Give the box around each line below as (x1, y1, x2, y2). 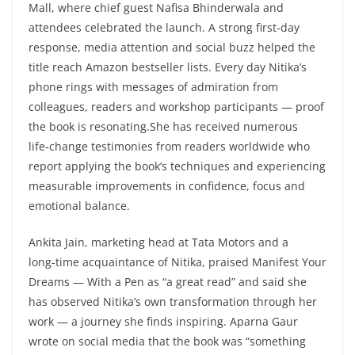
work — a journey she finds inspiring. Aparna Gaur (29, 313, 298, 329)
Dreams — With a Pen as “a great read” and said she (29, 273, 307, 289)
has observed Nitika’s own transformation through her (29, 293, 317, 309)
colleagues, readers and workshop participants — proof (29, 98, 324, 114)
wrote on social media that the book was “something (29, 333, 306, 349)
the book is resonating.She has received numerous (29, 118, 298, 134)
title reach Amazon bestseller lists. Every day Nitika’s (29, 59, 307, 74)
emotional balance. (29, 197, 130, 213)
